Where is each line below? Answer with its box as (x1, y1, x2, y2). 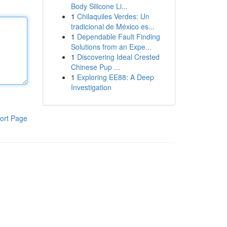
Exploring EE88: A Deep (77, 72, 154, 82)
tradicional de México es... (70, 21, 155, 31)
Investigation (70, 82, 111, 92)
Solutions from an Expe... (70, 42, 152, 52)
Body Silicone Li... (70, 1, 128, 11)
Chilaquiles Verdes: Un (77, 11, 149, 21)
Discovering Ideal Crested (77, 52, 160, 62)
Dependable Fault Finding (77, 31, 160, 42)
